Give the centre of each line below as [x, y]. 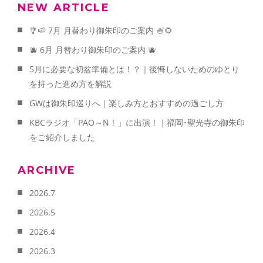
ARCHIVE [47, 170]
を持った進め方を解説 [70, 83]
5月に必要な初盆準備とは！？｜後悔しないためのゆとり [134, 69]
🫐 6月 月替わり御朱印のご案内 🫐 [93, 49]
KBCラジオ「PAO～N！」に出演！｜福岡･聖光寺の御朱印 [137, 122]
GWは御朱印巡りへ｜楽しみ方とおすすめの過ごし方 [127, 103]
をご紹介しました [62, 137]
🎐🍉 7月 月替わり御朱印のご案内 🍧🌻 [101, 30]
